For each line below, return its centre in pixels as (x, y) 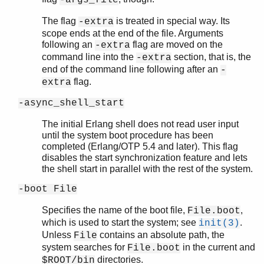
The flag (60, 21)
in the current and (218, 247)
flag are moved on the (176, 44)
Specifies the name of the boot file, (115, 210)
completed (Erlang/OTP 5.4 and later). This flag (140, 146)
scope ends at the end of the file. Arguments (133, 33)
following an (68, 44)
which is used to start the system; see (120, 222)
